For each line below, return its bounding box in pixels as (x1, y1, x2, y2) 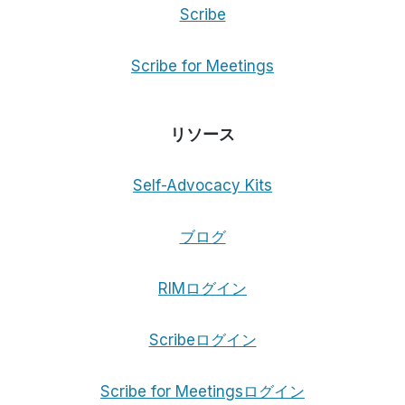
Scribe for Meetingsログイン (100, 382, 305, 401)
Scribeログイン (148, 331, 257, 350)
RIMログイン (158, 279, 247, 298)
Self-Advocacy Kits (133, 176, 272, 195)
